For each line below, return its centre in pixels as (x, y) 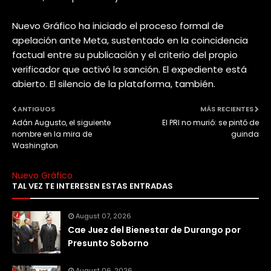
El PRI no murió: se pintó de (211, 122)
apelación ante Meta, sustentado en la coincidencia (130, 40)
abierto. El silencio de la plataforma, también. (114, 83)
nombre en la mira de (52, 134)
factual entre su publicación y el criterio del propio (125, 54)
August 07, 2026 (103, 216)
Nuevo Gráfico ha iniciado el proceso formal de (118, 25)
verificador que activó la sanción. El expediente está (129, 69)
